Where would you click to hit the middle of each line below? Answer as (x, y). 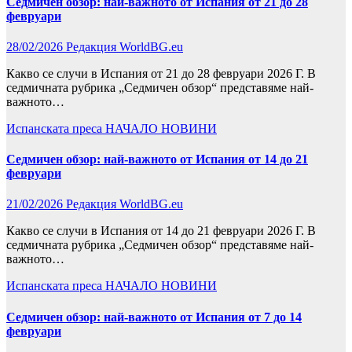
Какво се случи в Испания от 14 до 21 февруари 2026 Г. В (161, 231)
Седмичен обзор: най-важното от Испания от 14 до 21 (157, 159)
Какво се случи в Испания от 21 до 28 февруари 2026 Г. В (161, 73)
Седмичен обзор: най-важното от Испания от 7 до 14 (154, 317)
